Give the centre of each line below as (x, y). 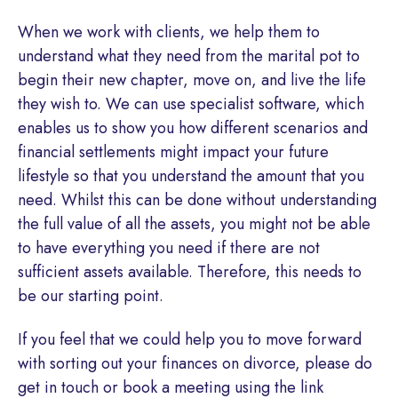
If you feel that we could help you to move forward (190, 339)
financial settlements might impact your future (173, 152)
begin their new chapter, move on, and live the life (192, 80)
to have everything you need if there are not (169, 248)
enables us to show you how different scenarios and (193, 128)
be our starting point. (91, 296)
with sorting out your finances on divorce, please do (195, 363)
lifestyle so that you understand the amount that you (191, 176)
